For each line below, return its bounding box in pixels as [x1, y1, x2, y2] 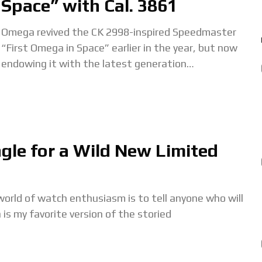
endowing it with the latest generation [1, 57, 187, 70]
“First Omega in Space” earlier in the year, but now [1, 42, 237, 54]
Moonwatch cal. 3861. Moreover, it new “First [1, 73, 215, 85]
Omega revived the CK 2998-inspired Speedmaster [1, 26, 236, 38]
